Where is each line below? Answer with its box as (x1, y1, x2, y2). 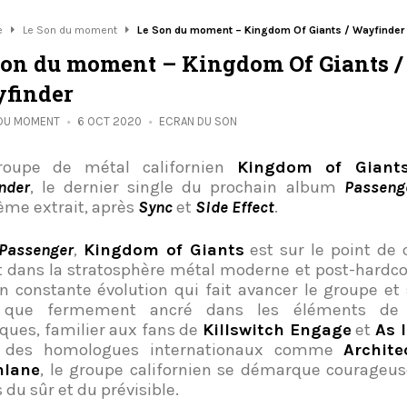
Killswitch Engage (203, 319, 352, 340)
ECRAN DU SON (159, 114, 237, 128)
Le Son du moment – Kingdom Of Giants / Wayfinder (137, 23, 404, 36)
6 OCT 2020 (77, 114, 144, 128)
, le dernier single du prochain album (30, 176, 344, 197)
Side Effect (195, 196, 274, 217)
